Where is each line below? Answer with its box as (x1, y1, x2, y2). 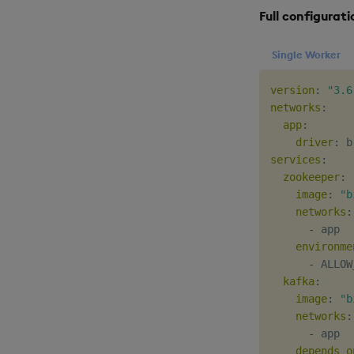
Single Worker (272, 47, 341, 61)
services (270, 153, 321, 166)
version (270, 83, 314, 96)
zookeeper (283, 170, 340, 183)
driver (296, 135, 333, 149)
